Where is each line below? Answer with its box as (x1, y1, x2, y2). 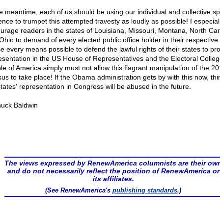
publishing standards (112, 187, 178, 194)
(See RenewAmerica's (45, 187, 113, 194)
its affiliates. (92, 175, 134, 183)
